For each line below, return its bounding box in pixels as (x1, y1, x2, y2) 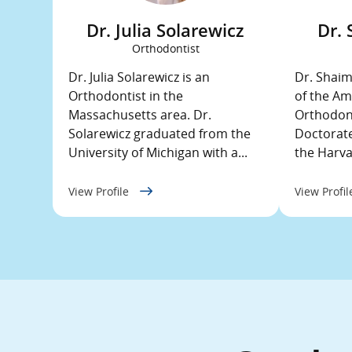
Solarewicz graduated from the (68, 125, 251, 142)
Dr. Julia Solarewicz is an (68, 68, 210, 86)
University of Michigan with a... (68, 144, 247, 161)
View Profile (68, 184, 132, 199)
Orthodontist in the (68, 87, 183, 104)
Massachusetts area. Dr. (68, 106, 211, 123)
